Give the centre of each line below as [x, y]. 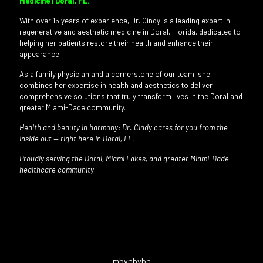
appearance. [40, 54]
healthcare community [57, 169]
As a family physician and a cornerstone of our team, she [115, 74]
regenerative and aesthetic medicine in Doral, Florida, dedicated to [130, 31]
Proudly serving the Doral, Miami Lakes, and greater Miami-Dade [124, 158]
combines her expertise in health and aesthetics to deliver [116, 85]
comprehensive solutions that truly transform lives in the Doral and [131, 96]
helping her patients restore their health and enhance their [116, 43]
